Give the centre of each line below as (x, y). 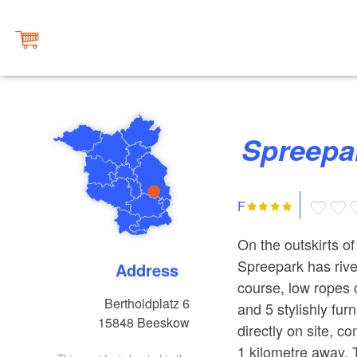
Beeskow (164, 323)
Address (153, 270)
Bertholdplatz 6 (147, 304)
